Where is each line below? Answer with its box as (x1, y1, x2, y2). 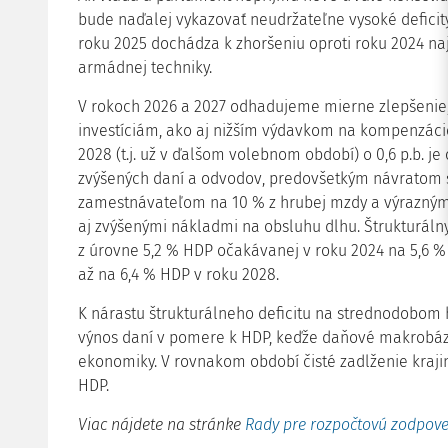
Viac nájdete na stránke (78, 415, 245, 434)
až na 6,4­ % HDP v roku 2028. (78, 265, 279, 284)
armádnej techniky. (78, 58, 212, 77)
